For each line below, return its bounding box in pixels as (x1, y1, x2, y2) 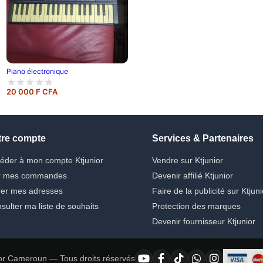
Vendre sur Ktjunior (152, 155, 223, 165)
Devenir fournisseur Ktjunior (152, 216, 255, 226)
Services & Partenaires (152, 133, 254, 143)
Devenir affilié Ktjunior (152, 170, 233, 180)
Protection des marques (152, 201, 241, 211)
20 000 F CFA (6, 86, 58, 96)
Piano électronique (6, 66, 68, 76)
